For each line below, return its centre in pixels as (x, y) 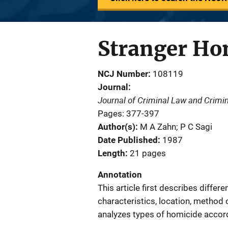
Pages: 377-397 (129, 113)
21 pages (148, 153)
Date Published (128, 140)
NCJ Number (123, 74)
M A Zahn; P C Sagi (176, 127)
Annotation (120, 175)
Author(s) (117, 127)
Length (111, 153)
